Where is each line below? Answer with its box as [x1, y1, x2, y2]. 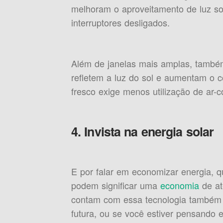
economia [160, 179, 199, 192]
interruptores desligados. [71, 16, 170, 29]
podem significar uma [71, 179, 160, 192]
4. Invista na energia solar [71, 122, 214, 140]
